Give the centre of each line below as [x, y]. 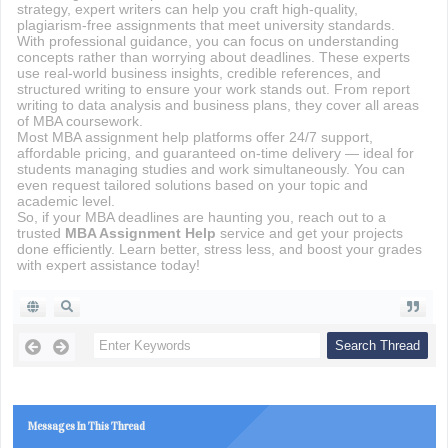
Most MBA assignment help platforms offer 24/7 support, [194, 137]
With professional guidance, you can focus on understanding [207, 41]
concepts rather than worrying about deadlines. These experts [213, 57]
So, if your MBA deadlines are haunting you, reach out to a [201, 217]
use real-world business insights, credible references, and [198, 73]
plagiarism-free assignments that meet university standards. [205, 25]
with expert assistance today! [108, 265]
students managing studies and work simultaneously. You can [210, 169]
